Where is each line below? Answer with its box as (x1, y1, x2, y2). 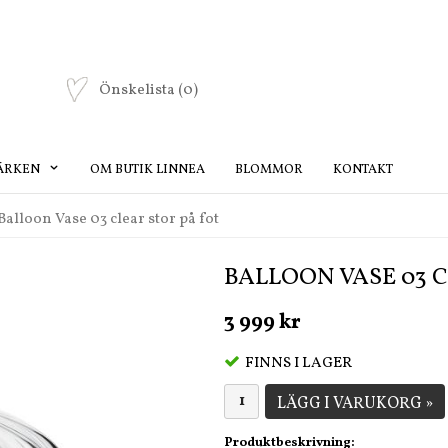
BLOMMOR (235, 160, 303, 179)
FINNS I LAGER (245, 352, 352, 374)
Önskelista (99, 80, 178, 102)
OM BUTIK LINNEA (90, 160, 205, 179)
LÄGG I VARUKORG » (277, 392, 433, 415)
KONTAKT (333, 160, 393, 179)
